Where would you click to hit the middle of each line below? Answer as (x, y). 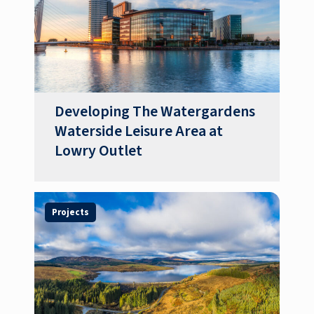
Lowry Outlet (99, 151)
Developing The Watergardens (155, 112)
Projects (70, 212)
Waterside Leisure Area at (139, 132)
